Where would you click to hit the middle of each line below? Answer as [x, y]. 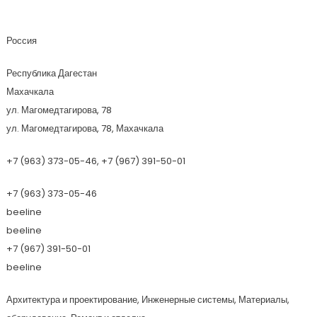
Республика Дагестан [51, 73]
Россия [21, 41]
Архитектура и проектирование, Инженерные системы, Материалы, [148, 300]
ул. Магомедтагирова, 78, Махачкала [85, 128]
